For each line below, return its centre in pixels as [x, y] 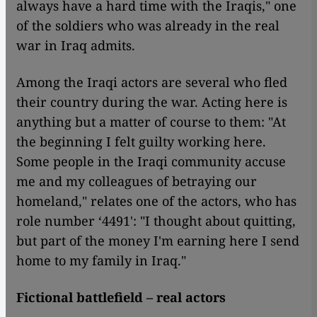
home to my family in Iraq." [101, 261]
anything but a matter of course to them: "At [151, 122]
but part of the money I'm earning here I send [158, 241]
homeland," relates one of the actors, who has [156, 201]
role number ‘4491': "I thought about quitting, [156, 221]
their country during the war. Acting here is [152, 102]
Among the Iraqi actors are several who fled [152, 82]
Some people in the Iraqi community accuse [151, 162]
